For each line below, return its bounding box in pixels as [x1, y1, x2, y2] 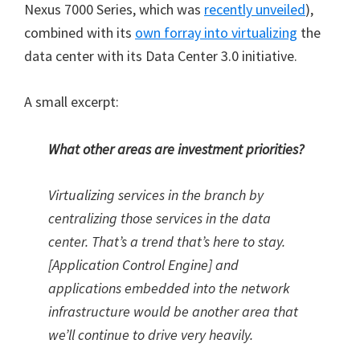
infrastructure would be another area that [48, 302, 298, 321]
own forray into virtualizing [135, 23, 297, 42]
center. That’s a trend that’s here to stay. [48, 232, 285, 251]
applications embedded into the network [48, 279, 290, 297]
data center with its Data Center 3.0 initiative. [24, 47, 297, 65]
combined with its [24, 23, 135, 42]
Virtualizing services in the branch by [48, 186, 264, 204]
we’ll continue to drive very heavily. [48, 325, 253, 344]
